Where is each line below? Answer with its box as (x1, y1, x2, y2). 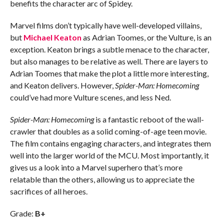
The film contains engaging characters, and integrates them (9, 138, 211, 148)
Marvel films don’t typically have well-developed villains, (9, 20, 201, 30)
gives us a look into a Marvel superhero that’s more (9, 162, 182, 172)
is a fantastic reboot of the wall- (93, 114, 204, 124)
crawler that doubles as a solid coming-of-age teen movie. (9, 126, 206, 136)
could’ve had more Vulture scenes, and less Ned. (9, 92, 171, 102)
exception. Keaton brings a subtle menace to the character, (9, 44, 209, 54)
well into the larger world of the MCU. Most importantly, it (9, 150, 209, 160)
